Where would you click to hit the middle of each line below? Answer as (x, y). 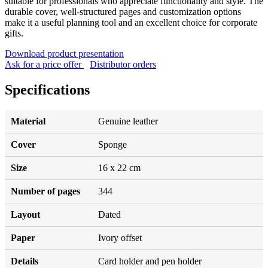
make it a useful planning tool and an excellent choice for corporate (131, 22)
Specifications (47, 89)
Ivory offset (120, 237)
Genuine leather (128, 121)
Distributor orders (123, 64)
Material (28, 121)
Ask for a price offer (44, 64)
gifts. (14, 33)
